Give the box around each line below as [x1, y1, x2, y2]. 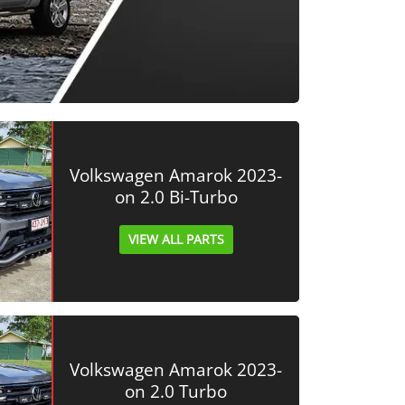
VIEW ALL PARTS [127, 231, 224, 248]
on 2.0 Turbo [125, 380, 228, 403]
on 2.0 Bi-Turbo [114, 185, 238, 209]
